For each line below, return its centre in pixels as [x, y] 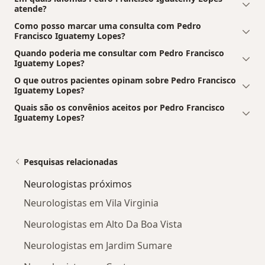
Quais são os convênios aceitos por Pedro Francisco [119, 108]
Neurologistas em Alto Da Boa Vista [103, 224]
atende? [30, 9]
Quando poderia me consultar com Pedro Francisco [119, 53]
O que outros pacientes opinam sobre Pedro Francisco [125, 80]
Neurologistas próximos [78, 184]
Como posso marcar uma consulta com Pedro [108, 26]
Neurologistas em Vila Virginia [91, 203]
